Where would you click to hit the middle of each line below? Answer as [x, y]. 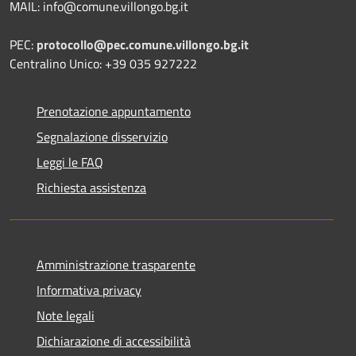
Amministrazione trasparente [116, 264]
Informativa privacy [89, 290]
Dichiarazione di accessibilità [114, 341]
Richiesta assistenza [91, 187]
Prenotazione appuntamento [114, 111]
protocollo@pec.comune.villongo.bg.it [143, 44]
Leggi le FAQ [70, 162]
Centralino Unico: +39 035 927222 [103, 63]
